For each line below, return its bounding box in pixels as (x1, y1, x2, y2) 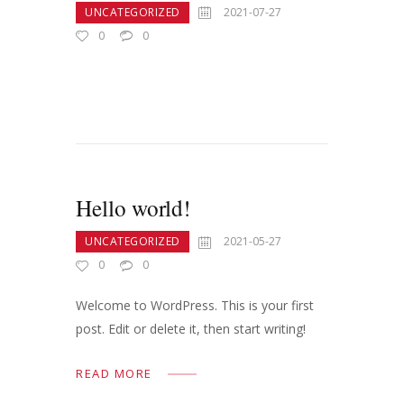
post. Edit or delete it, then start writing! (76, 320, 306, 338)
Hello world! (76, 192, 190, 224)
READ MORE (76, 365, 152, 382)
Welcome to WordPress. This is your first (76, 297, 314, 315)
